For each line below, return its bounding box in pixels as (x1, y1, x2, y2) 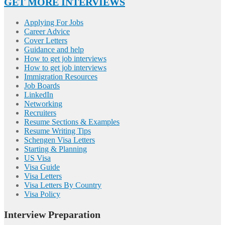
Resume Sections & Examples (24, 117, 120, 126)
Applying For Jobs (24, 18, 83, 27)
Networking (24, 99, 62, 108)
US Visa (24, 153, 51, 162)
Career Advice (24, 27, 70, 36)
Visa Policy (24, 189, 60, 198)
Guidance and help (24, 45, 84, 54)
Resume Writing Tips (24, 126, 91, 135)
